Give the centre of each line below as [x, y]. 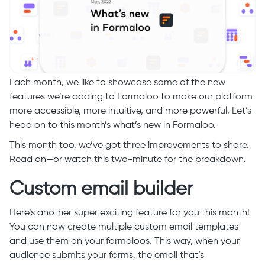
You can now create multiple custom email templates [124, 227]
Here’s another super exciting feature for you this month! [130, 213]
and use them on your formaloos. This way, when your [125, 241]
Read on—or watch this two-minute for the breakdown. [128, 160]
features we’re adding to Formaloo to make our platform [131, 97]
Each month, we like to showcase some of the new [117, 83]
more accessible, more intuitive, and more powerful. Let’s [130, 111]
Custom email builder [101, 189]
